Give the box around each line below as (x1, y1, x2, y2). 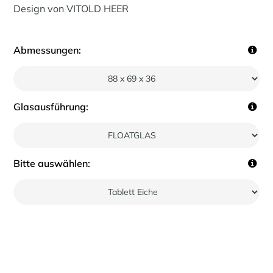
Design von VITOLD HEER (13, 2, 129, 15)
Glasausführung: (13, 101, 89, 113)
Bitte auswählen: (13, 157, 91, 170)
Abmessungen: (13, 44, 82, 57)
